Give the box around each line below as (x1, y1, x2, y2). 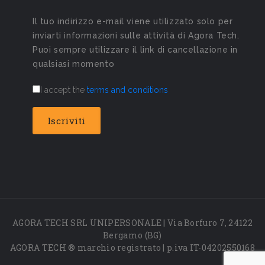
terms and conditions (87, 85, 168, 95)
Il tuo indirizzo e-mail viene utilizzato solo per (33, 17, 233, 27)
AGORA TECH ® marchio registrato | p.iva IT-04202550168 (9, 242, 256, 254)
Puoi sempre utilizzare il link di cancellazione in (33, 45, 238, 55)
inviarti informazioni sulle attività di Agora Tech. (33, 31, 240, 41)
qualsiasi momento (33, 59, 115, 69)
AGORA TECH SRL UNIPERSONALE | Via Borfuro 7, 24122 (12, 217, 253, 229)
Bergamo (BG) (103, 230, 162, 241)
